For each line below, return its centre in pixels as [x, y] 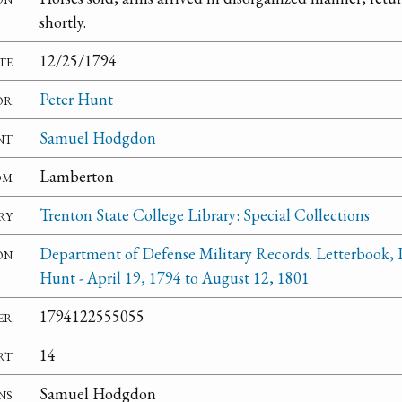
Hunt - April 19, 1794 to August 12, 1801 [175, 278]
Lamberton [77, 177]
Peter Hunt [76, 100]
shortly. [63, 22]
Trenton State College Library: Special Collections [205, 215]
